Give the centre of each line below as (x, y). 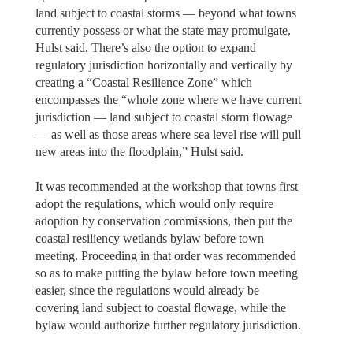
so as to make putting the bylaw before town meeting (166, 273)
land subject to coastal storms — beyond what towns (165, 13)
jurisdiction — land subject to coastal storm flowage (163, 117)
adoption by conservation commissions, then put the (163, 221)
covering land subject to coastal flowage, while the (160, 307)
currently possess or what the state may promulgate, (163, 30)
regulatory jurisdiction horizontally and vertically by (163, 65)
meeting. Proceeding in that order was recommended (165, 255)
